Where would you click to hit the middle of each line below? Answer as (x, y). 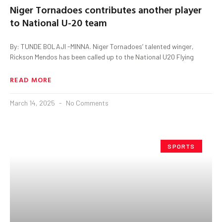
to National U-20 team (58, 22)
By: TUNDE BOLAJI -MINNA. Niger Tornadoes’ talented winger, (102, 46)
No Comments (86, 103)
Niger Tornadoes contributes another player (106, 9)
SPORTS (181, 146)
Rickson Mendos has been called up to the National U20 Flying (102, 56)
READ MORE (31, 79)
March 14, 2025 (33, 103)
